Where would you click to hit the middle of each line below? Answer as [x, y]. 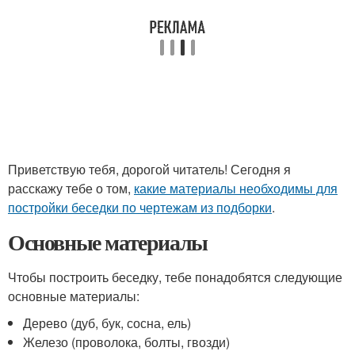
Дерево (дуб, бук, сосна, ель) [107, 323]
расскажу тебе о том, [71, 188]
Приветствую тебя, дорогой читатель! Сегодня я [149, 169]
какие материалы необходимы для [236, 188]
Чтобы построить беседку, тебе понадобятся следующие [175, 277]
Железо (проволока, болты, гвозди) [127, 342]
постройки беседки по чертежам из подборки [140, 207]
